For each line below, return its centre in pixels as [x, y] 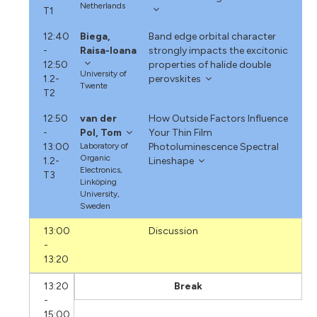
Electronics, [102, 169]
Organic [96, 157]
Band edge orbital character [212, 36]
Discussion [174, 231]
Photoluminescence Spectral [213, 146]
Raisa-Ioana [109, 50]
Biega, [96, 36]
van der [99, 118]
